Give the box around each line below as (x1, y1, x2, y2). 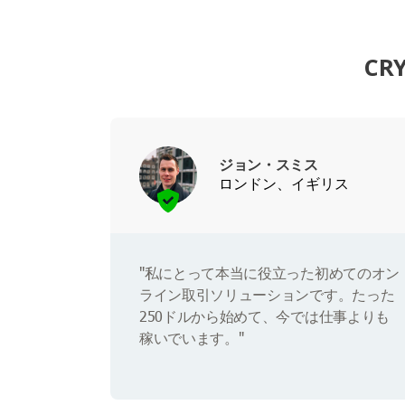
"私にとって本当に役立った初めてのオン (139, 263, 400, 283)
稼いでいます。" (139, 328, 244, 348)
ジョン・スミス (219, 155, 318, 175)
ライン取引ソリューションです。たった (139, 285, 395, 305)
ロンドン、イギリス (219, 174, 349, 194)
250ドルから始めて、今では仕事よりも (139, 306, 390, 326)
